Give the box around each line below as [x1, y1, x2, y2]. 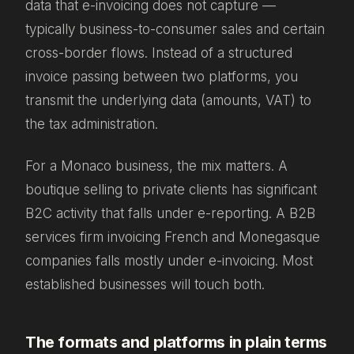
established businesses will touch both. [25, 276, 265, 292]
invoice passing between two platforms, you [25, 69, 298, 85]
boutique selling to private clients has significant [25, 181, 317, 198]
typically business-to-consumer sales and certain [25, 21, 325, 38]
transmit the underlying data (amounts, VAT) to [25, 92, 311, 109]
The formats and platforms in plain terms [25, 332, 327, 352]
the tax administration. [25, 116, 158, 133]
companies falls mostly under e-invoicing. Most [25, 252, 313, 269]
